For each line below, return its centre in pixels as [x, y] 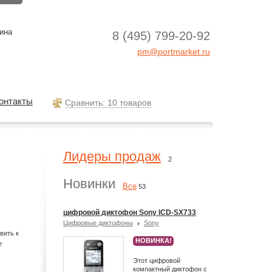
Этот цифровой [157, 260]
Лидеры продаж [112, 156]
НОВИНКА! [154, 240]
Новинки [89, 184]
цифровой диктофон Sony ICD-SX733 [130, 212]
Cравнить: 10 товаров [108, 103]
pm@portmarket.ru [174, 52]
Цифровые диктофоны [98, 223]
